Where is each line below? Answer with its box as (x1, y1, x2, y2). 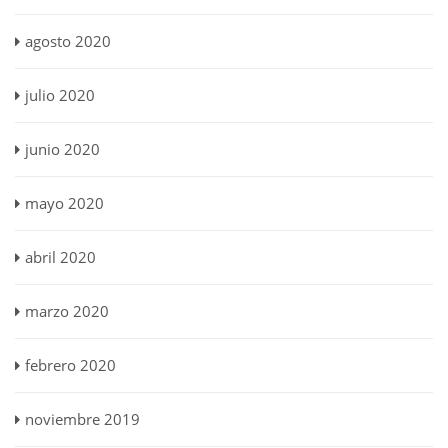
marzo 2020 (25, 301, 109, 321)
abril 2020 (25, 247, 96, 267)
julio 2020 (25, 85, 95, 105)
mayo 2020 (25, 193, 104, 213)
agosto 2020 (25, 31, 111, 51)
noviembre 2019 (25, 409, 140, 429)
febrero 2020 (25, 355, 116, 375)
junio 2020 (25, 139, 100, 159)
